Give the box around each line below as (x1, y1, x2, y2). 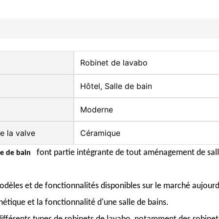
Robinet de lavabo (80, 57, 148, 67)
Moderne (80, 104, 113, 114)
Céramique (80, 128, 120, 138)
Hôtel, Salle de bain (80, 81, 152, 91)
